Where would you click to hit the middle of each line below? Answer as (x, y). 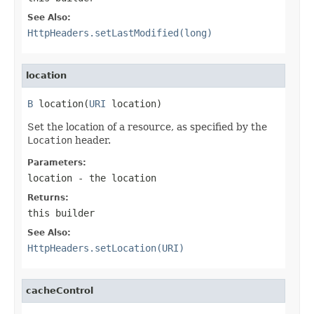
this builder (61, 213)
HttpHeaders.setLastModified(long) (120, 33)
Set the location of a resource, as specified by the (147, 127)
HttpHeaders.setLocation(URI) (106, 248)
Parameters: (57, 162)
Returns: (48, 197)
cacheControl (60, 290)
